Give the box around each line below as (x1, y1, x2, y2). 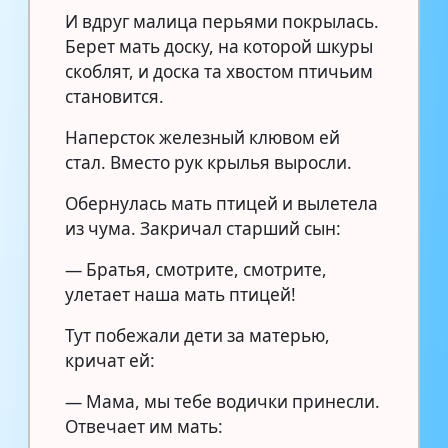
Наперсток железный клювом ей (65, 125, 340, 149)
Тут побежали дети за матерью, (65, 323, 330, 347)
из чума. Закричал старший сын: (65, 216, 341, 240)
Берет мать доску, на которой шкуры (65, 34, 373, 58)
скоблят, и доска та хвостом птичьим (65, 59, 373, 83)
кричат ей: (65, 348, 155, 372)
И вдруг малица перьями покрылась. (65, 9, 379, 33)
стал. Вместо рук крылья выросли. (65, 150, 352, 174)
